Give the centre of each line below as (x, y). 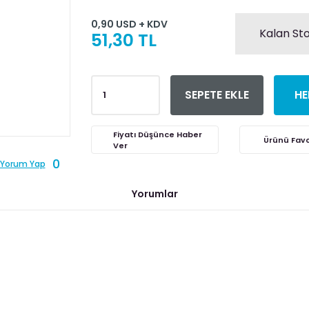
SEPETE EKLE (217, 95)
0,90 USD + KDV (129, 24)
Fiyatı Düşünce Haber (157, 134)
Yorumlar (154, 193)
